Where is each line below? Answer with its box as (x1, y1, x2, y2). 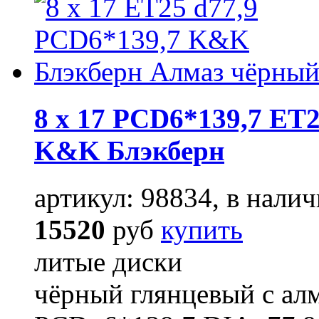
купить (161, 214, 243, 246)
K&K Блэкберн (34, 135, 224, 166)
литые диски (34, 246, 182, 278)
